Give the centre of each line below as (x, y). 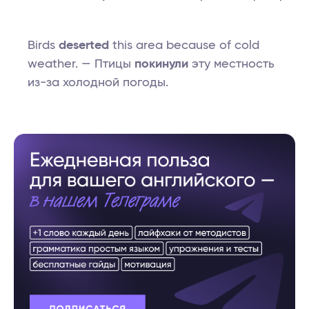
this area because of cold (184, 46)
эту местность (231, 64)
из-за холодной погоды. (98, 83)
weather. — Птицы (81, 64)
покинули (161, 64)
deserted (84, 46)
